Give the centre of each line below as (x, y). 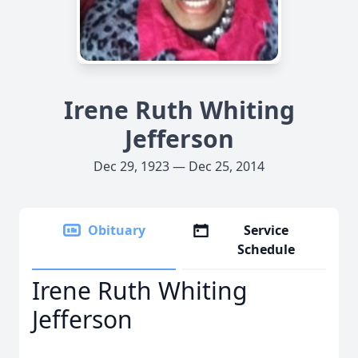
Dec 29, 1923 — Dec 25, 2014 (179, 166)
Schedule (267, 249)
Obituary (117, 230)
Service (267, 230)
